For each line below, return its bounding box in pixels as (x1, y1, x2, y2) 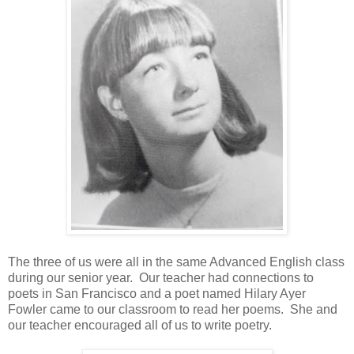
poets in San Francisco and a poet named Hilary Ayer (8, 286, 306, 300)
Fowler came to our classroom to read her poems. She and (8, 302, 337, 316)
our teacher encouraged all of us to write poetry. (8, 318, 272, 332)
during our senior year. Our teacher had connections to (8, 270, 314, 284)
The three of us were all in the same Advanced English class (8, 254, 345, 269)
